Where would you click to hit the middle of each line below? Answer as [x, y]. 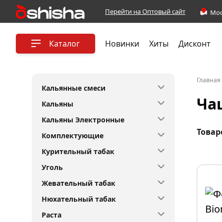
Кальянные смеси [74, 88]
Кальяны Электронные [83, 120]
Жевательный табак [79, 183]
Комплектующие [73, 136]
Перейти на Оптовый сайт [145, 11]
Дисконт [194, 43]
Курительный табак [78, 151]
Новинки [122, 43]
